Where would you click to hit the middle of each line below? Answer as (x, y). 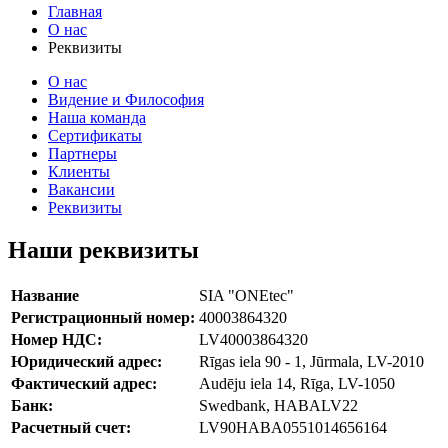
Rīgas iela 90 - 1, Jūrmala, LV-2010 (311, 362)
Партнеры (82, 154)
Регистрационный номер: (103, 318)
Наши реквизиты (103, 250)
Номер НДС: (56, 340)
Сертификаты (95, 136)
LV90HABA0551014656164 (293, 428)
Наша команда (97, 118)
